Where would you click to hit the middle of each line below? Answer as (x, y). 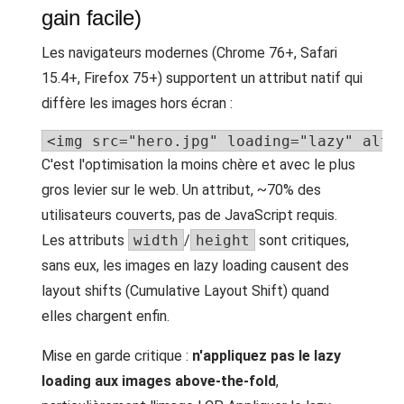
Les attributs (85, 240)
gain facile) (92, 18)
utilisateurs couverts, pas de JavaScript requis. (189, 215)
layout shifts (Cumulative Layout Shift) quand (185, 291)
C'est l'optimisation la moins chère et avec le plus (198, 165)
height (223, 240)
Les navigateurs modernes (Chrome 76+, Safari (189, 53)
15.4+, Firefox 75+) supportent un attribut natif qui (202, 78)
